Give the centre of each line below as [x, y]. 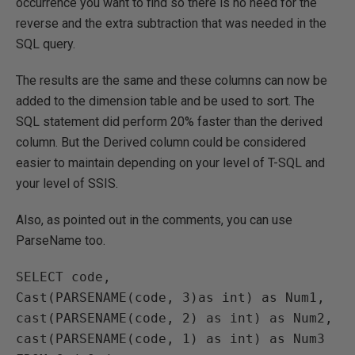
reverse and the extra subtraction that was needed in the [171, 23]
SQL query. [46, 44]
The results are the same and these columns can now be [172, 80]
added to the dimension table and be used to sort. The [165, 101]
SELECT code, [67, 277]
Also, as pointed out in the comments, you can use [154, 219]
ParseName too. [61, 240]
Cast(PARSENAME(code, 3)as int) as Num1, [174, 297]
